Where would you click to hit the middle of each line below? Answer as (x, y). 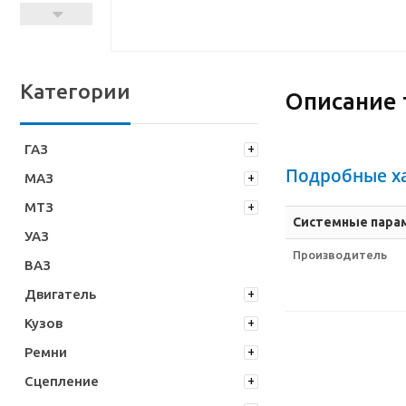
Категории (75, 91)
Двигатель (60, 294)
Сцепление (62, 381)
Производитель (339, 255)
